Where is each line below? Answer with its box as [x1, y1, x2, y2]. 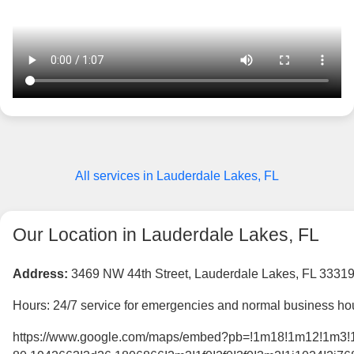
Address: [13, 267, 68, 281]
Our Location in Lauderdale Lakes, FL [13, 224, 319, 246]
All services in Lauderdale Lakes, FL [75, 169, 279, 183]
